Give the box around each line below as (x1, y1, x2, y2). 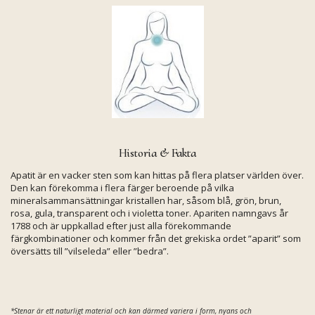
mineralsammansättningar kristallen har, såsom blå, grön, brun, (11, 194, 281, 207)
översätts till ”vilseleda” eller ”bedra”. (11, 245, 169, 258)
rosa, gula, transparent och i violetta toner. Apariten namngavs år (11, 207, 288, 220)
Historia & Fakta (119, 146, 196, 161)
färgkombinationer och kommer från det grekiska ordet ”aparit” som (11, 232, 301, 245)
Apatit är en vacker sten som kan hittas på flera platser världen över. (11, 169, 304, 182)
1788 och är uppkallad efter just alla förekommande (11, 219, 231, 233)
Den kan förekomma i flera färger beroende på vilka (11, 181, 234, 195)
